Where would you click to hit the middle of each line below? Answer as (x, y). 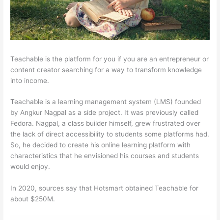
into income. (30, 80)
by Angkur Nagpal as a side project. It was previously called (105, 113)
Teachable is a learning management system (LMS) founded (106, 102)
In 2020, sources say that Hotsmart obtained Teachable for (105, 188)
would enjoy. (30, 167)
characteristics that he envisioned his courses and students (105, 156)
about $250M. (33, 199)
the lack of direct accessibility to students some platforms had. (110, 134)
